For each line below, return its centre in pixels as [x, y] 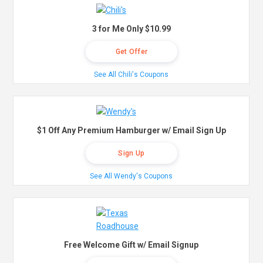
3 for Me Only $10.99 [131, 29]
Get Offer [131, 52]
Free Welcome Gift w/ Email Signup [131, 245]
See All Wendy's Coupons [131, 176]
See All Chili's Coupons [131, 75]
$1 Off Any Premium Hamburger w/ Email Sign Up [131, 131]
